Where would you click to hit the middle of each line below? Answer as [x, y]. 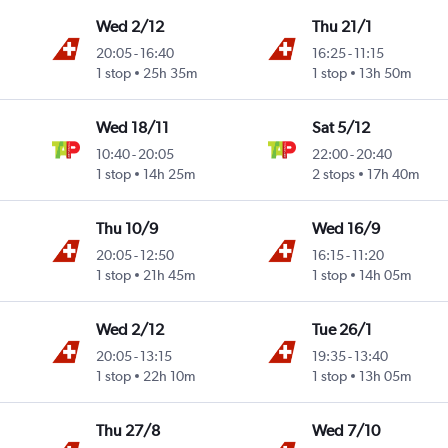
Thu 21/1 [341, 27]
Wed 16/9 [345, 229]
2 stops [333, 174]
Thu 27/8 [128, 431]
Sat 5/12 [340, 128]
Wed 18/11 [133, 128]
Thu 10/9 [127, 229]
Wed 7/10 [345, 431]
